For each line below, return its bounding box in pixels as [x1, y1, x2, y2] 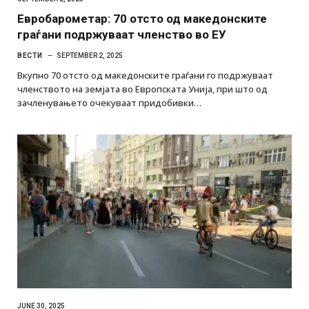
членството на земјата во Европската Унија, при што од [17, 82, 268, 95]
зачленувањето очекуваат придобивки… [17, 96, 201, 109]
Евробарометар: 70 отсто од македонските [17, 11, 267, 26]
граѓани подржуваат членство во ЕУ [17, 27, 229, 41]
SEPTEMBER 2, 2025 [56, 51, 123, 59]
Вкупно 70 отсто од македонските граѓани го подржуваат [17, 68, 273, 81]
